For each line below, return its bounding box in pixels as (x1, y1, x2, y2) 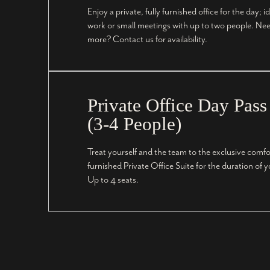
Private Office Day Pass (87, 95, 267, 116)
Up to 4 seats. (87, 174, 139, 186)
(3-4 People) (87, 113, 181, 135)
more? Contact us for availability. (87, 34, 207, 46)
